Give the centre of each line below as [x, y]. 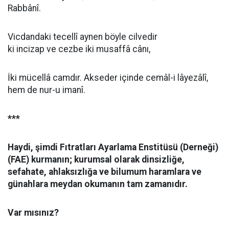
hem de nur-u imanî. [47, 90]
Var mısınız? [33, 213]
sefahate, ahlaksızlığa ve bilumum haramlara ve [105, 172]
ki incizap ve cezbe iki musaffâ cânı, [79, 49]
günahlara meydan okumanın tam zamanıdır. [101, 184]
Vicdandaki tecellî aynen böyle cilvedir [83, 37]
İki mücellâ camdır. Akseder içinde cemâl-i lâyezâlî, [108, 78]
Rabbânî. [24, 8]
